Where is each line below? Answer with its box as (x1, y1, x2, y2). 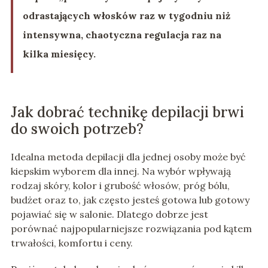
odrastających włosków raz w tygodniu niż (22, 10, 230, 22)
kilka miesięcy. (22, 48, 96, 60)
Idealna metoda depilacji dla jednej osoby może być (10, 151, 246, 163)
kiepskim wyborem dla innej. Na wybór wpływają (10, 165, 231, 178)
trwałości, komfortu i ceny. (10, 237, 133, 249)
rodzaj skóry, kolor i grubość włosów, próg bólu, (10, 179, 230, 192)
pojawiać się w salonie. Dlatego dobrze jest (10, 208, 208, 221)
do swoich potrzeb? (10, 120, 144, 139)
